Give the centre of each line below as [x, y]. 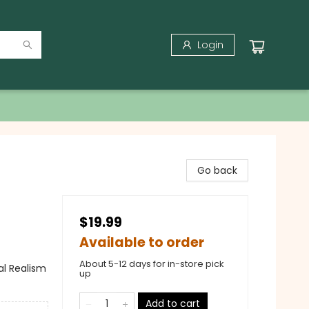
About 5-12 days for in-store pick [152, 264]
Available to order [142, 242]
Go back [217, 170]
